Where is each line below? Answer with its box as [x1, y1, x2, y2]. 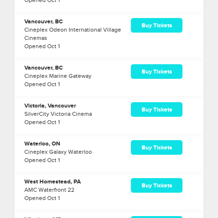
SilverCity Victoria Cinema [24, 110, 92, 118]
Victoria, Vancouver [24, 102, 76, 110]
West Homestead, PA [24, 178, 81, 186]
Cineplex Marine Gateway [24, 73, 91, 80]
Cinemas [24, 35, 47, 42]
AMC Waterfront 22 [24, 186, 74, 194]
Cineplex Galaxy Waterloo [24, 148, 92, 156]
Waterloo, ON [24, 140, 60, 148]
